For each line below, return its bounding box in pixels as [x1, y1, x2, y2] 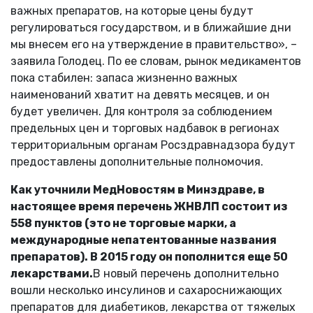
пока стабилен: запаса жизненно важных [10, 71, 238, 85]
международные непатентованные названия [10, 233, 277, 247]
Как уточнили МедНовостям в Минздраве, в [10, 182, 265, 196]
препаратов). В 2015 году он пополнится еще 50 [10, 249, 288, 263]
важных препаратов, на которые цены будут [10, 3, 254, 17]
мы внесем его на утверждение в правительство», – [10, 37, 297, 51]
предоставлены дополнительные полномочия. [10, 154, 263, 168]
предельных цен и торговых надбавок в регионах [10, 121, 279, 135]
